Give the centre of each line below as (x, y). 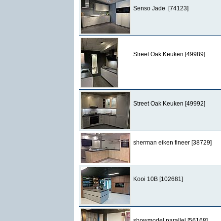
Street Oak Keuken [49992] (169, 104)
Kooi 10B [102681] (158, 179)
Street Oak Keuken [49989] (169, 54)
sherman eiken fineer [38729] (172, 143)
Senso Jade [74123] (161, 8)
